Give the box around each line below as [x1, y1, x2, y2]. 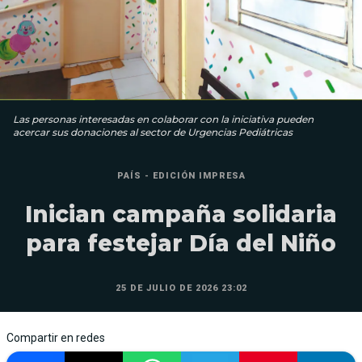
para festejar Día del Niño [26, 229, 336, 257]
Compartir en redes [6, 330, 105, 344]
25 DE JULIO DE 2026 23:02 [115, 282, 247, 293]
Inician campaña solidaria [25, 200, 337, 228]
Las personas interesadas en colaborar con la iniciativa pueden [13, 112, 314, 125]
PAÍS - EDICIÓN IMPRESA [116, 170, 246, 181]
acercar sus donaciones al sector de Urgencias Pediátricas [13, 125, 293, 138]
